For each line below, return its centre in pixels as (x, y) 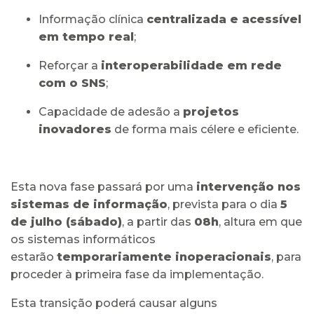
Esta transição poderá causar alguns (114, 303)
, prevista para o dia (224, 204)
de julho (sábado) (66, 221)
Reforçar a (70, 65)
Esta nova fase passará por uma (103, 186)
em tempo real (86, 36)
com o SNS (72, 83)
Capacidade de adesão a (111, 111)
